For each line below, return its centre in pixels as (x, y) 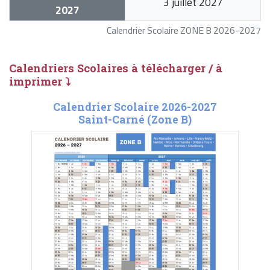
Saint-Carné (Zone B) (135, 120)
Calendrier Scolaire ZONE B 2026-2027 (184, 30)
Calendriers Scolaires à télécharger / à (116, 68)
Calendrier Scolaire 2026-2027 (135, 107)
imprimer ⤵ (40, 82)
